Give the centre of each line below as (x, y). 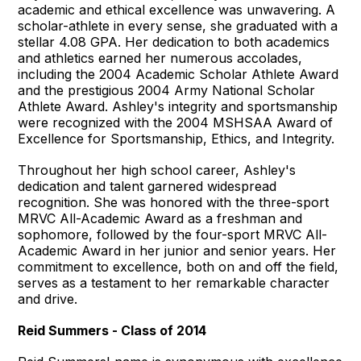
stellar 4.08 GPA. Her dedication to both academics (174, 41)
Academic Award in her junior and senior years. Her (177, 250)
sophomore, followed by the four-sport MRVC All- (173, 234)
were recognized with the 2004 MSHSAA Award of (176, 122)
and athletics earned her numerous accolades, (160, 58)
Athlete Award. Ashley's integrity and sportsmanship (178, 106)
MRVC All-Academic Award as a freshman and (160, 218)
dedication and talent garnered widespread (147, 186)
